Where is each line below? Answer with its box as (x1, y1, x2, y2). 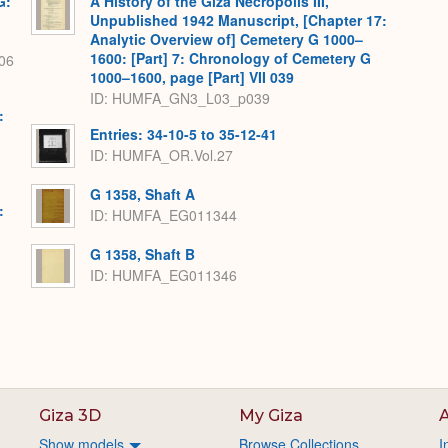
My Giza (239, 406, 303, 426)
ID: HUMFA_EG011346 (90, 264, 237, 285)
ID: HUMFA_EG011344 (90, 204, 237, 225)
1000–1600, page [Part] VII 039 (90, 67, 294, 88)
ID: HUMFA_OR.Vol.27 (90, 144, 233, 165)
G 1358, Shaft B (90, 244, 195, 265)
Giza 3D (39, 406, 102, 426)
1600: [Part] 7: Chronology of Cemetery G (90, 48, 371, 69)
